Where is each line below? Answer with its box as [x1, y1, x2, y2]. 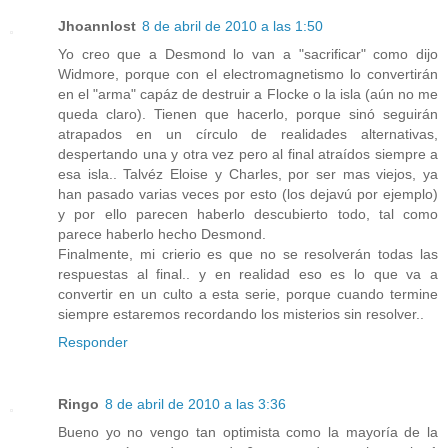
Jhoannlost [58, 18, 136, 35]
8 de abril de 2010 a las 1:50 [142, 18, 323, 35]
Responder [58, 334, 128, 351]
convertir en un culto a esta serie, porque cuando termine [58, 286, 438, 303]
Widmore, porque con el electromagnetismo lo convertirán [58, 66, 438, 83]
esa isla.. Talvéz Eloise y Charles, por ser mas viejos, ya [58, 166, 438, 183]
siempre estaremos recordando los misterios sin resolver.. [58, 306, 424, 323]
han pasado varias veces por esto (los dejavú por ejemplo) [58, 186, 438, 203]
